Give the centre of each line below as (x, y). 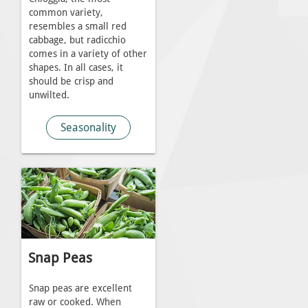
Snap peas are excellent (80, 288)
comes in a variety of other (88, 54)
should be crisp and (71, 82)
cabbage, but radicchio (77, 41)
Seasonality (88, 128)
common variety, (66, 13)
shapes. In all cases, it (76, 68)
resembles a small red (77, 27)
